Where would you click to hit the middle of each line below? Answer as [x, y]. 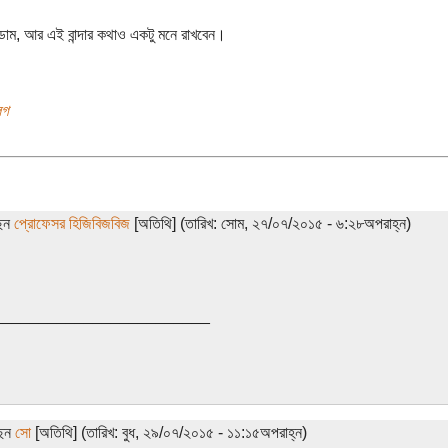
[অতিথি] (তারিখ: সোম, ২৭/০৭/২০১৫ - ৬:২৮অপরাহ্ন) [270, 223]
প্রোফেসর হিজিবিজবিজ [71, 223]
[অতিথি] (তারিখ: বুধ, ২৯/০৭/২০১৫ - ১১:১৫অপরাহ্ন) [168, 432]
